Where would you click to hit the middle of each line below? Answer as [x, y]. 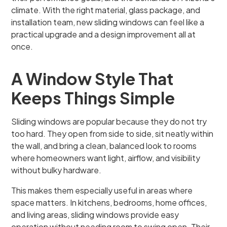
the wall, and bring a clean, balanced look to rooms [104, 146]
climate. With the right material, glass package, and [106, 10]
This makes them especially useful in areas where [102, 190]
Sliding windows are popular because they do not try [109, 121]
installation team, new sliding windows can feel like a [108, 22]
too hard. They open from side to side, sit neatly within [112, 134]
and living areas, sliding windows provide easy [95, 215]
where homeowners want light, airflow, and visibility [106, 158]
